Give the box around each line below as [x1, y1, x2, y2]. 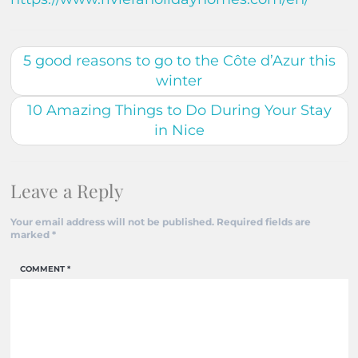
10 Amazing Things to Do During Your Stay [26, 101, 332, 119]
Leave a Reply [10, 177, 124, 203]
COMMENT [20, 263, 67, 274]
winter [156, 71, 202, 89]
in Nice [153, 121, 205, 139]
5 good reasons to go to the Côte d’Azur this [22, 51, 336, 70]
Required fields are [216, 215, 311, 228]
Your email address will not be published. [10, 215, 214, 228]
